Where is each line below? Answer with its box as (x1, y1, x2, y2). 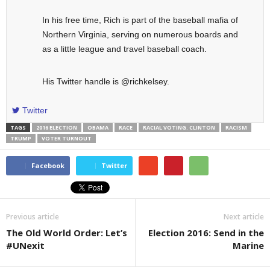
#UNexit (6, 239, 45, 252)
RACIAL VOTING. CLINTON (143, 124, 215, 132)
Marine (233, 239, 264, 252)
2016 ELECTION (36, 124, 77, 132)
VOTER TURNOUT (42, 134, 92, 143)
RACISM (225, 124, 247, 132)
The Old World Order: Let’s (6, 227, 127, 239)
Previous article (6, 212, 59, 222)
